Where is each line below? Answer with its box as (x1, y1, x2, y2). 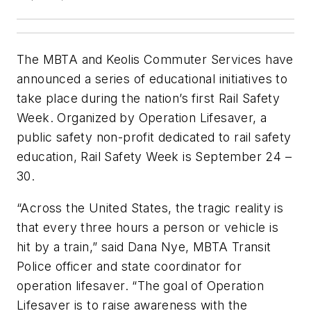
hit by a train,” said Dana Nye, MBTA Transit (17, 239, 271, 254)
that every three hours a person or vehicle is (17, 219, 278, 235)
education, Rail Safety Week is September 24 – (17, 149, 292, 165)
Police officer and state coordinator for (17, 258, 242, 274)
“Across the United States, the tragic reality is (17, 200, 284, 215)
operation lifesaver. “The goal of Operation (17, 278, 264, 293)
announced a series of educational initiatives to (17, 72, 288, 87)
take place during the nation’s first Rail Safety (17, 91, 280, 106)
